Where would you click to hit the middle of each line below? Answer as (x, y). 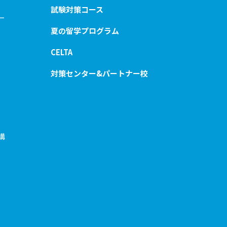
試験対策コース (77, 10)
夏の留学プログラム (85, 31)
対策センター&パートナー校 (99, 73)
